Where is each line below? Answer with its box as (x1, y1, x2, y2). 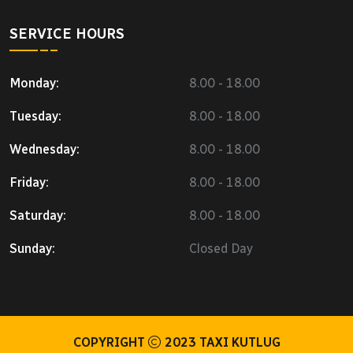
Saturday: (9, 207, 66, 223)
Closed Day (189, 240, 253, 256)
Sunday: (9, 240, 55, 256)
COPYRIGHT (72, 334, 148, 350)
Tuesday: (9, 108, 61, 124)
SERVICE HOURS (9, 24, 124, 43)
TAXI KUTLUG (199, 334, 281, 350)
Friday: (9, 174, 49, 190)
